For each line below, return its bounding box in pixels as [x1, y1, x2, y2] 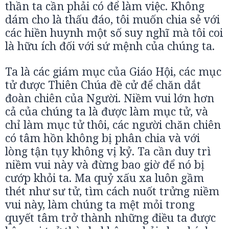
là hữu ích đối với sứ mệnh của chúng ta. [5, 38, 215, 53]
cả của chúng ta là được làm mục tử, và [5, 104, 208, 119]
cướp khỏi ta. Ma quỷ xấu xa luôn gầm [5, 170, 204, 185]
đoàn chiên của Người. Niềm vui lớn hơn [5, 90, 214, 105]
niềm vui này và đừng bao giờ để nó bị [5, 157, 204, 172]
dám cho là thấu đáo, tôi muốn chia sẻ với [5, 12, 220, 27]
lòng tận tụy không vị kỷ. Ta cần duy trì [5, 144, 211, 158]
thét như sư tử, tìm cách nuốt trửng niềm [5, 184, 219, 198]
